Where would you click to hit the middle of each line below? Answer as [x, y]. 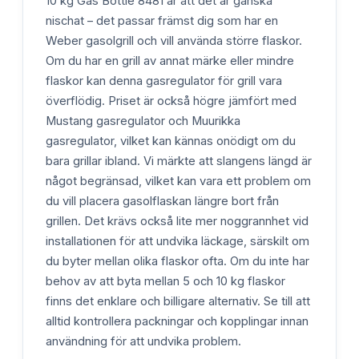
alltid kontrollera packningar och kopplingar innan [177, 322]
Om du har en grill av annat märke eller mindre [170, 61]
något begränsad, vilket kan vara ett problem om [178, 182]
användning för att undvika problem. [143, 342]
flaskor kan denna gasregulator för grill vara [164, 81]
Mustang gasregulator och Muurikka [143, 121]
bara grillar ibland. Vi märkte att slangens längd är [179, 161]
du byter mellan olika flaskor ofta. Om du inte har [177, 262]
